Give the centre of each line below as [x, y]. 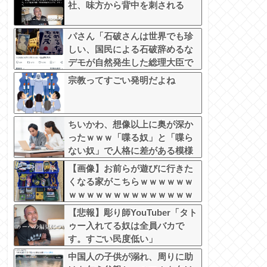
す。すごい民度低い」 [113, 239]
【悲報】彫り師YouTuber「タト [133, 213]
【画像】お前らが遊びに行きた [131, 169]
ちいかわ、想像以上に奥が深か [131, 125]
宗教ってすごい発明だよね [122, 80]
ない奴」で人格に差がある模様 [131, 151]
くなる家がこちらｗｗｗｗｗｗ [131, 182]
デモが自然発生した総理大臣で [131, 63]
